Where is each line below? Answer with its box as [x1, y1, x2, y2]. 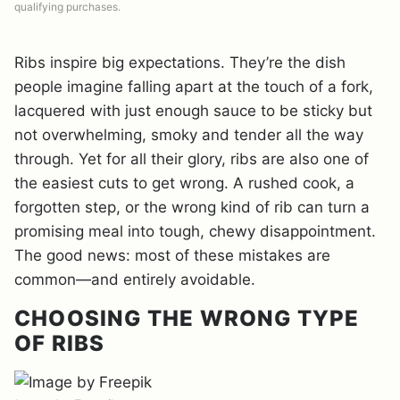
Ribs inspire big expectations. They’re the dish [14, 54, 346, 71]
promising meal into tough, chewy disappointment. [14, 222, 376, 240]
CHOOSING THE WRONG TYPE [14, 305, 360, 331]
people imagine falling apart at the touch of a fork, [14, 78, 373, 96]
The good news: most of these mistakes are [14, 246, 330, 264]
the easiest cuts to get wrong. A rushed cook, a [14, 174, 354, 192]
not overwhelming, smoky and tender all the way [14, 126, 363, 144]
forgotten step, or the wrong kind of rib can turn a [14, 198, 370, 216]
